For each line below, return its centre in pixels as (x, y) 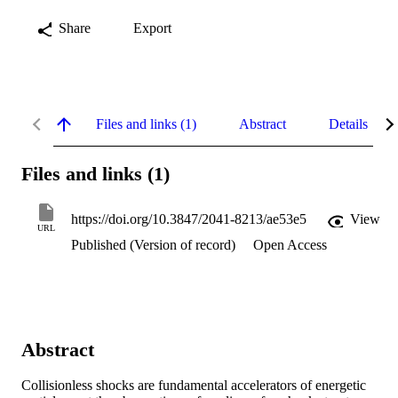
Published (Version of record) (155, 245)
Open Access (290, 245)
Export (152, 28)
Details (348, 123)
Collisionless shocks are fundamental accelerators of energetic (194, 386)
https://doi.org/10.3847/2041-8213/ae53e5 (189, 219)
